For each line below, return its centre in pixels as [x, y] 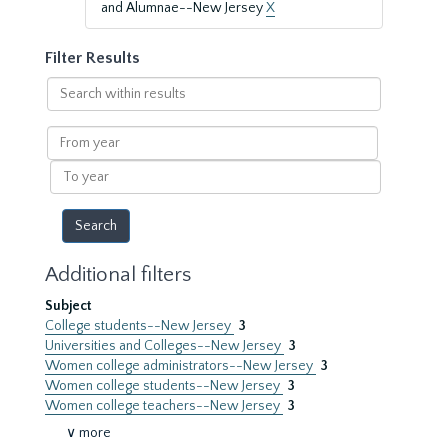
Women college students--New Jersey [164, 386]
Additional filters [118, 274]
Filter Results [92, 58]
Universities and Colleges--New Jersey [164, 346]
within [66, 106]
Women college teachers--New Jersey [164, 406]
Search [67, 86]
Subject [68, 306]
